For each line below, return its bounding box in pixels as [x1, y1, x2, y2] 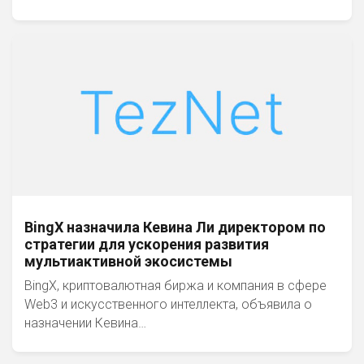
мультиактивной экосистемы [24, 253, 232, 270]
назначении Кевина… [24, 315, 146, 331]
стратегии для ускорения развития [24, 236, 269, 253]
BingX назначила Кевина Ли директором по [24, 219, 326, 236]
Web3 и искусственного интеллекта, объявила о [24, 297, 312, 312]
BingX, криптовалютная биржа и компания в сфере [24, 278, 327, 293]
